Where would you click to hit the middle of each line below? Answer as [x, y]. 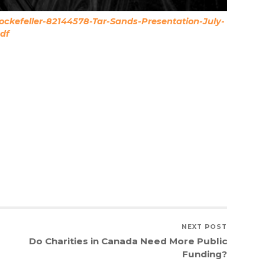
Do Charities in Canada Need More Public [128, 241]
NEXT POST [204, 227]
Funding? [204, 254]
